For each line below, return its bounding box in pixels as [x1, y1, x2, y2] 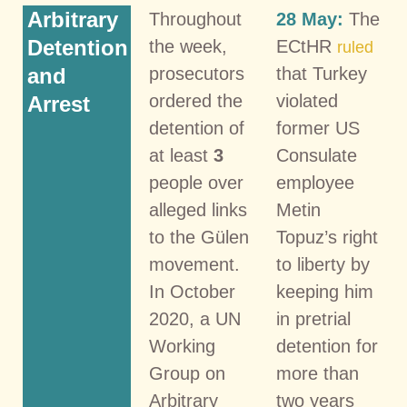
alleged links [149, 200, 248, 221]
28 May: [275, 9, 343, 30]
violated [275, 91, 338, 112]
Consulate [275, 145, 357, 166]
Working [149, 336, 216, 357]
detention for [275, 336, 378, 357]
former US [275, 118, 360, 139]
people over [149, 173, 244, 194]
